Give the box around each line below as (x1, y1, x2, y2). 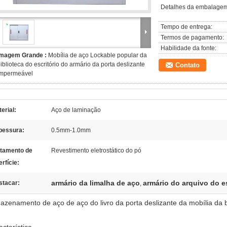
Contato (175, 61, 200, 69)
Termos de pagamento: (161, 34, 224, 41)
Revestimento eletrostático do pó (51, 147, 141, 154)
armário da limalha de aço (51, 179, 140, 187)
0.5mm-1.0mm (51, 127, 91, 134)
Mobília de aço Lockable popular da (48, 52, 147, 59)
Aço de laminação (51, 106, 101, 113)
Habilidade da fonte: (161, 45, 216, 52)
